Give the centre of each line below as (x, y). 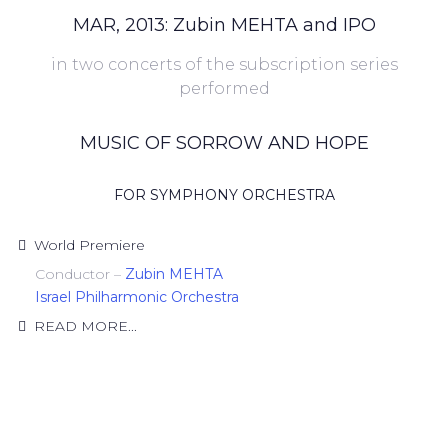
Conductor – (70, 274)
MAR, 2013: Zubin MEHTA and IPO (224, 25)
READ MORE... (85, 326)
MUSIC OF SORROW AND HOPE (224, 143)
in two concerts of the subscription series (224, 64)
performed (224, 88)
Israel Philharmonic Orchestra (127, 297)
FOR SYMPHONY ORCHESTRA (224, 195)
